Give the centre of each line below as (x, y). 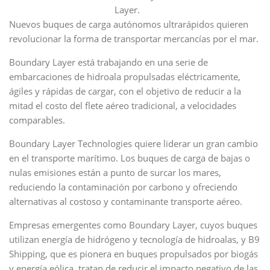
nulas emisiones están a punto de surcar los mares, (115, 172)
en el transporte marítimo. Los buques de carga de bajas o (130, 158)
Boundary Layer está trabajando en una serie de (108, 62)
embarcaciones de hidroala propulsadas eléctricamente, (125, 77)
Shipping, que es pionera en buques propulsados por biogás (133, 254)
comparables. (37, 120)
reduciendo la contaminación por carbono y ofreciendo (123, 187)
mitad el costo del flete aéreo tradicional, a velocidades (123, 105)
